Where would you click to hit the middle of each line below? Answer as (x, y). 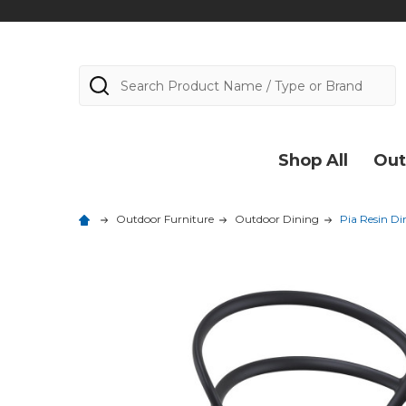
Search (104, 75)
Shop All (313, 160)
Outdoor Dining (277, 219)
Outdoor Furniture (165, 219)
